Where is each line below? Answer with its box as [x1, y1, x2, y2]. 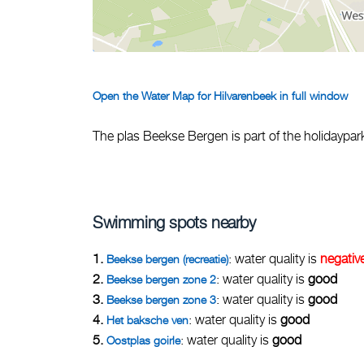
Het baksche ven [106, 313, 188, 327]
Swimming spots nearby [93, 213, 256, 232]
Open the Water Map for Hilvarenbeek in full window [93, 89, 348, 102]
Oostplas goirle [106, 333, 180, 347]
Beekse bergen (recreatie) [106, 252, 228, 266]
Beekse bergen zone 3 [106, 292, 216, 306]
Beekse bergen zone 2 [106, 272, 216, 286]
